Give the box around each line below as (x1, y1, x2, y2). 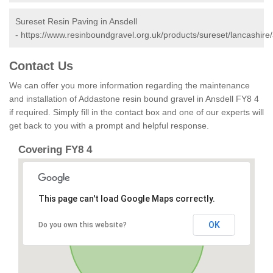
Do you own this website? (38, 221, 127, 230)
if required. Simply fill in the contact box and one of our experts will (9, 107, 264, 118)
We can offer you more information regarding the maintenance (9, 80, 250, 91)
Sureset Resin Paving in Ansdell (15, 16, 137, 27)
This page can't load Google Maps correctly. (38, 194, 215, 204)
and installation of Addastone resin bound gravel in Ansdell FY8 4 (9, 94, 259, 104)
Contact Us (9, 59, 73, 73)
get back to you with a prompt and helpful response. (9, 121, 209, 131)
